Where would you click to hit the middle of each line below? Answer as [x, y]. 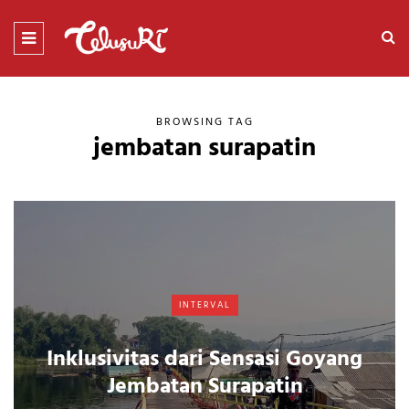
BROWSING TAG [204, 122]
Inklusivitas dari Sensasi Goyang [204, 359]
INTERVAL [204, 304]
